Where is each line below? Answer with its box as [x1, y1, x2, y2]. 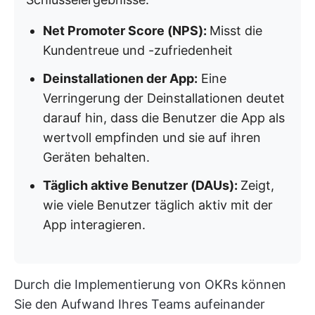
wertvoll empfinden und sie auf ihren [43, 130, 261, 145]
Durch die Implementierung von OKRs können [14, 277, 286, 292]
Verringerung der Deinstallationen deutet [43, 91, 285, 105]
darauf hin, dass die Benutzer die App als [43, 110, 285, 125]
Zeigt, [240, 178, 274, 193]
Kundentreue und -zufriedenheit [43, 43, 233, 58]
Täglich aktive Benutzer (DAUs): [43, 178, 240, 193]
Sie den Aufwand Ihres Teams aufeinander [14, 297, 265, 311]
